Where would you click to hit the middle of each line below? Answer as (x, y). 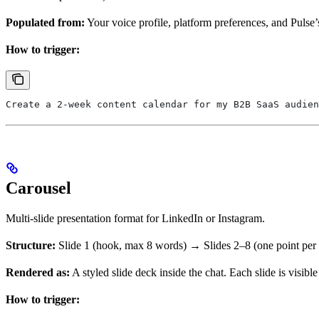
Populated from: (45, 23)
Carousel (38, 188)
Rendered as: (38, 273)
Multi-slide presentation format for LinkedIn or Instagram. (135, 219)
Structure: (31, 246)
